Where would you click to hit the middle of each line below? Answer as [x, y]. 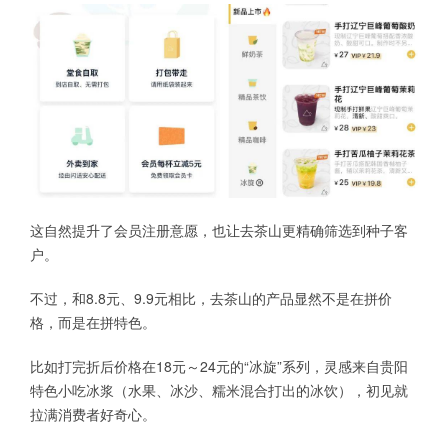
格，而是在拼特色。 [93, 322]
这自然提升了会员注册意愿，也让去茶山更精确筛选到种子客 [219, 230]
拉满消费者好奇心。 [93, 414]
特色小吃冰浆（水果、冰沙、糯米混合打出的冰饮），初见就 [219, 390]
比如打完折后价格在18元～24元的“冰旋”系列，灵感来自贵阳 [219, 366]
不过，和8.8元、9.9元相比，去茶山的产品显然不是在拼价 [211, 298]
